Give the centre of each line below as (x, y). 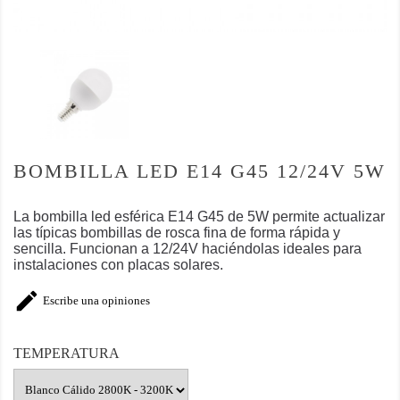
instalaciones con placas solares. (118, 265)
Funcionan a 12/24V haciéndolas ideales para (216, 249)
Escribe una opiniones (95, 300)
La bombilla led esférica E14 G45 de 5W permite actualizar (199, 217)
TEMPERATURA (67, 354)
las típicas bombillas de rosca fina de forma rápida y (177, 233)
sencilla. (42, 249)
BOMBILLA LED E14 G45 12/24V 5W (200, 171)
